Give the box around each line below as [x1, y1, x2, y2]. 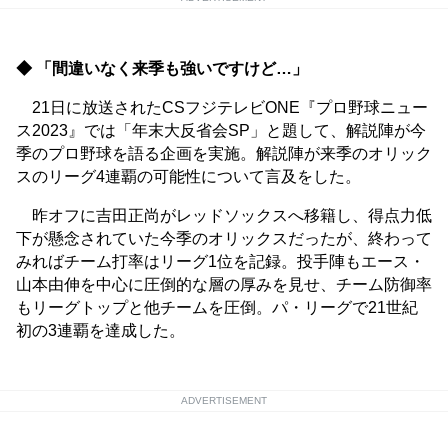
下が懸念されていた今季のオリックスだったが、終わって [16, 230, 432, 248]
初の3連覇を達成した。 [16, 322, 185, 340]
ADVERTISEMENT [181, 395, 267, 407]
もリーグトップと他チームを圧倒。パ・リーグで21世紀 [16, 299, 418, 317]
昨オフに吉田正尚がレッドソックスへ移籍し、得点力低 [16, 207, 432, 225]
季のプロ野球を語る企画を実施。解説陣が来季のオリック [16, 145, 432, 163]
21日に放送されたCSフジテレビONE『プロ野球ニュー [16, 99, 428, 117]
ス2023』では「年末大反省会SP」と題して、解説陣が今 [16, 122, 426, 140]
